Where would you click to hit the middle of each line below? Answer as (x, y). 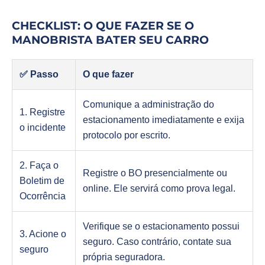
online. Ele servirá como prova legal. (159, 189)
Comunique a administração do (148, 105)
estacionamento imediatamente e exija (164, 120)
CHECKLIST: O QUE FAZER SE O (103, 26)
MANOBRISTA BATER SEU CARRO (110, 40)
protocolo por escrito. (127, 135)
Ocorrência (43, 196)
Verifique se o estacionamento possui (161, 227)
